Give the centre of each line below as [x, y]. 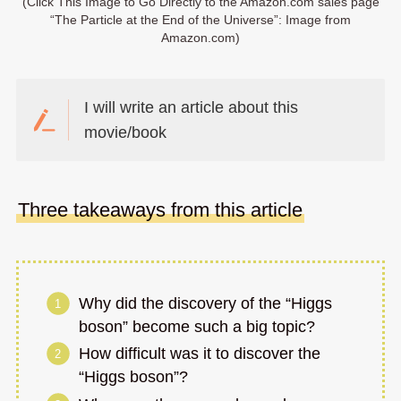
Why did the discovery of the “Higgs [206, 303]
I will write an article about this [192, 107]
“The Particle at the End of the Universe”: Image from [200, 19]
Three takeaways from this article [160, 210]
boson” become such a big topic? [197, 326]
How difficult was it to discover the [200, 354]
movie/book [126, 132]
